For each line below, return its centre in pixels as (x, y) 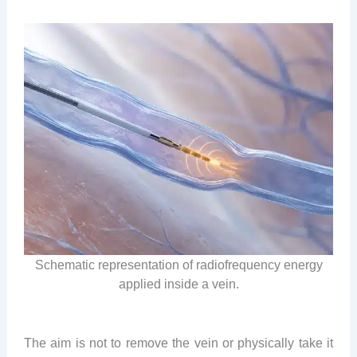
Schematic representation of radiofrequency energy (178, 265)
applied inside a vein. (178, 284)
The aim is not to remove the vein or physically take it (178, 342)
